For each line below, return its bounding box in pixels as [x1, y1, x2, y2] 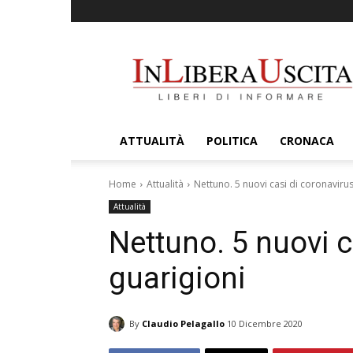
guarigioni [109, 261, 246, 295]
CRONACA [280, 133, 334, 148]
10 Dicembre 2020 [227, 318, 303, 330]
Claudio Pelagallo [142, 317, 225, 329]
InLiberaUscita [242, 44, 314, 59]
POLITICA [206, 133, 258, 148]
